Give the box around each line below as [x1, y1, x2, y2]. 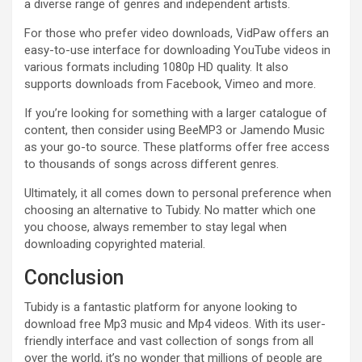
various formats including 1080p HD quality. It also [24, 59, 288, 74]
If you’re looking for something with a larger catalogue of [24, 105, 327, 120]
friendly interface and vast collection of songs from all [24, 333, 314, 348]
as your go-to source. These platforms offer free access [24, 139, 330, 154]
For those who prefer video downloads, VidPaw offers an [24, 25, 329, 40]
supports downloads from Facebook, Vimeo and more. [24, 76, 316, 91]
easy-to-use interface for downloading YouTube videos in [24, 42, 330, 57]
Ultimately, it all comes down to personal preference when [24, 185, 331, 200]
